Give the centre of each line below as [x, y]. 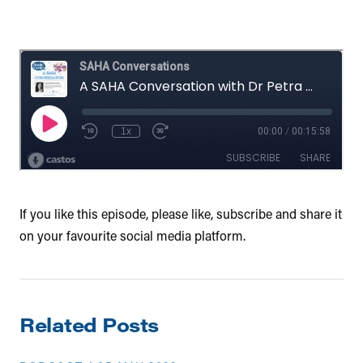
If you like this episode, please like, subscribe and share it [181, 213]
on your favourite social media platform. [132, 235]
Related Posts [89, 324]
